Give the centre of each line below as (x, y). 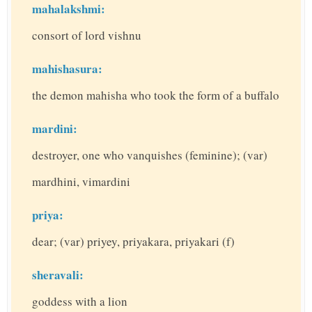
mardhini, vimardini (81, 182)
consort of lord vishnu (87, 36)
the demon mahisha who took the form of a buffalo (156, 95)
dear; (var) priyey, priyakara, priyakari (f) (133, 242)
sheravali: (58, 275)
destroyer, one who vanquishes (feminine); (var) (150, 155)
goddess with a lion (80, 302)
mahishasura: (67, 69)
